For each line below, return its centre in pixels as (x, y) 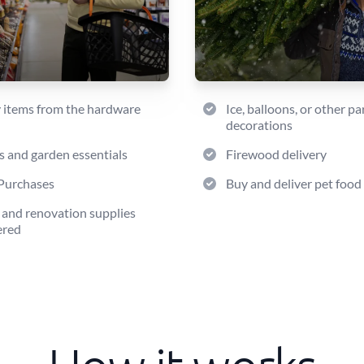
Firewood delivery (276, 154)
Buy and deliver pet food (294, 183)
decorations (259, 125)
